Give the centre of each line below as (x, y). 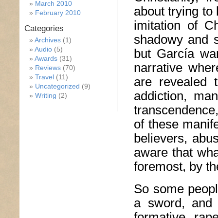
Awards (46, 58)
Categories (44, 28)
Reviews (48, 68)
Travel (45, 77)
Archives (48, 40)
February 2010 (58, 13)
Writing (46, 95)
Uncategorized (57, 86)
